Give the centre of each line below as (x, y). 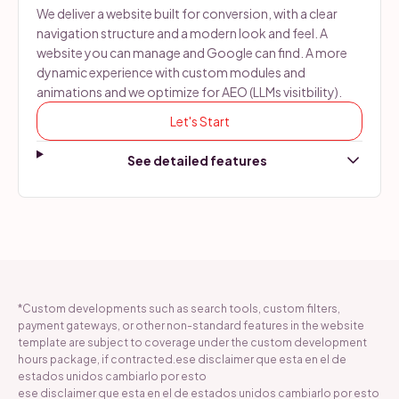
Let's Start (199, 121)
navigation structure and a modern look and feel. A (182, 33)
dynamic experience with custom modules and (171, 72)
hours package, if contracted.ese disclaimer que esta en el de (182, 359)
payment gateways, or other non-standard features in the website (191, 325)
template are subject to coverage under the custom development (192, 342)
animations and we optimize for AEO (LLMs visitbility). (189, 91)
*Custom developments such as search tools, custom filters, (179, 308)
